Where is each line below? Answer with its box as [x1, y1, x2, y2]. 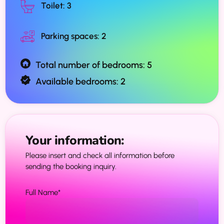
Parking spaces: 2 [41, 31, 106, 41]
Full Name [25, 187, 58, 197]
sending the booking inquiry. [25, 161, 116, 171]
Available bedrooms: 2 [35, 75, 125, 87]
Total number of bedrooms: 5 [35, 59, 152, 70]
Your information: [25, 131, 124, 149]
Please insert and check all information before [25, 150, 174, 160]
